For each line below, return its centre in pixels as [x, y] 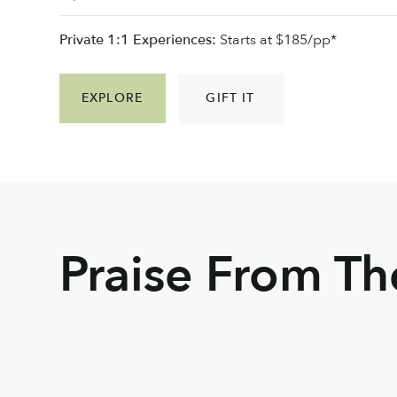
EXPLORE [112, 98]
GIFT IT [230, 98]
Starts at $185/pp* [277, 39]
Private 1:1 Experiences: [138, 39]
